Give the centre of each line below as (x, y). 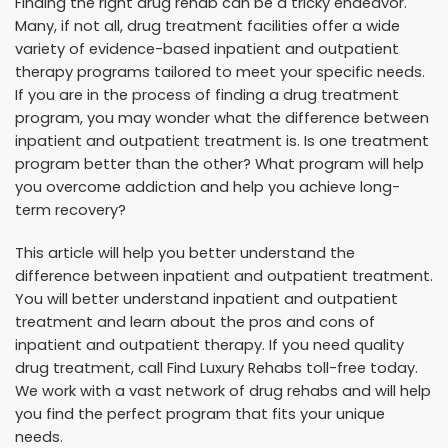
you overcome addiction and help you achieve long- (207, 186)
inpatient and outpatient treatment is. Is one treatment (222, 140)
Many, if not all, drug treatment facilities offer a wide (207, 25)
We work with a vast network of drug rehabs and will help (223, 390)
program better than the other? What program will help (219, 163)
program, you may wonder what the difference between (222, 117)
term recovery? (70, 209)
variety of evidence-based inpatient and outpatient (207, 48)
